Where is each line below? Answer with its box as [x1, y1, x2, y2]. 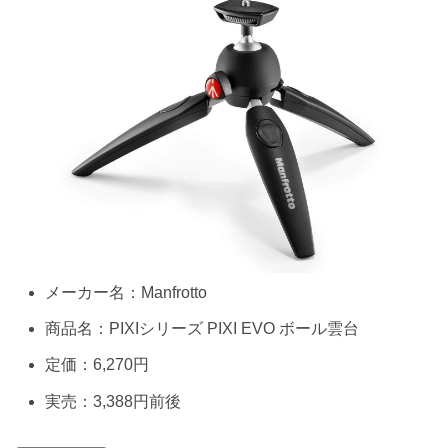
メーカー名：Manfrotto [45, 284, 208, 302]
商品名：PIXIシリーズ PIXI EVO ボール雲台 [45, 320, 360, 338]
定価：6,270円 [45, 356, 150, 374]
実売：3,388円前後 [45, 392, 182, 410]
